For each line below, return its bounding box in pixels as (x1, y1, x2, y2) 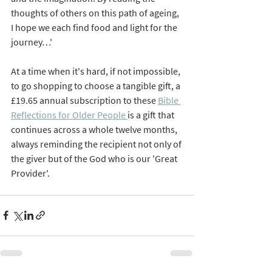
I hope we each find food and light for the (11, 21, 179, 33)
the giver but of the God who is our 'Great (11, 152, 179, 165)
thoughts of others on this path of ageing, (11, 6, 181, 19)
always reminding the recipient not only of (11, 137, 183, 150)
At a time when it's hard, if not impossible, (11, 64, 182, 77)
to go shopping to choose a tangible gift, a (11, 79, 182, 92)
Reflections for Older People (11, 108, 127, 121)
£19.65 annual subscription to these (11, 93, 158, 106)
